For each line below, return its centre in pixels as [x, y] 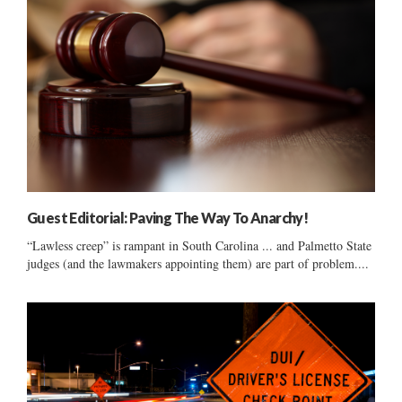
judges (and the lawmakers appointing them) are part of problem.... [198, 263]
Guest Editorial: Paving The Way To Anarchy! [168, 217]
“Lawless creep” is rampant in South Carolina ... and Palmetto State [199, 245]
